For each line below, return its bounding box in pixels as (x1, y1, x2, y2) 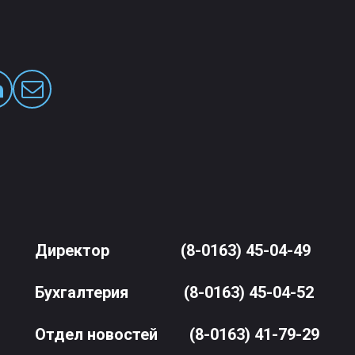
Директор (35, 241, 181, 261)
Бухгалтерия (35, 283, 185, 303)
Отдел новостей (35, 325, 158, 345)
